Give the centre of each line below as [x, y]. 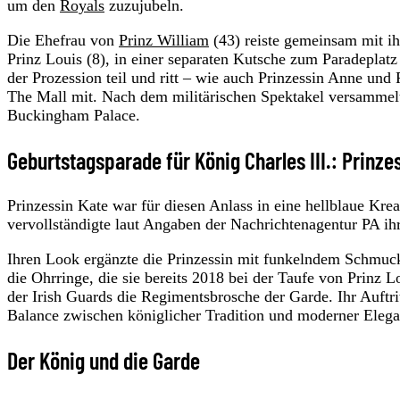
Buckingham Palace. [74, 115]
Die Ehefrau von [63, 40]
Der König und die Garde [104, 360]
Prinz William [164, 40]
